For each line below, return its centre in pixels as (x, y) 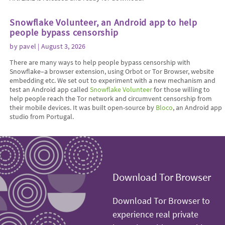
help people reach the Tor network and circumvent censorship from (111, 98)
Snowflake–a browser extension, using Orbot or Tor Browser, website (112, 71)
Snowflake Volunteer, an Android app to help (103, 22)
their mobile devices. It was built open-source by (83, 107)
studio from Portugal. (42, 116)
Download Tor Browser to (161, 201)
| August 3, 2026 (61, 46)
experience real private (155, 215)
